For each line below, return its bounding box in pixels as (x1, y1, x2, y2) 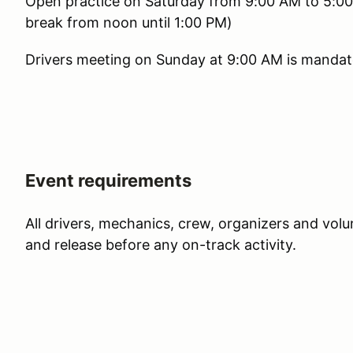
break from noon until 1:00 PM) (25, 14, 232, 31)
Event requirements (25, 170, 191, 191)
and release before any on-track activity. (25, 236, 296, 253)
